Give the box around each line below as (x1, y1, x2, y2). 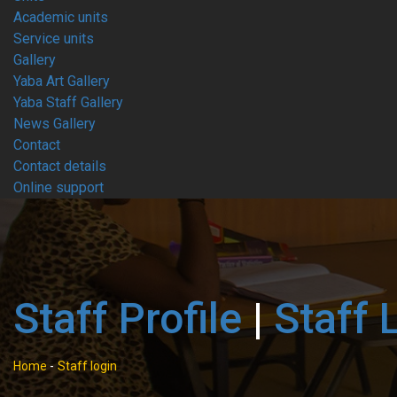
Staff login (58, 359, 117, 373)
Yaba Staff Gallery (13, 94, 123, 111)
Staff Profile (13, 293, 242, 344)
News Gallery (13, 115, 96, 132)
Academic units (13, 9, 108, 26)
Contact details (13, 158, 106, 175)
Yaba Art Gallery (13, 73, 110, 90)
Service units (13, 30, 94, 47)
